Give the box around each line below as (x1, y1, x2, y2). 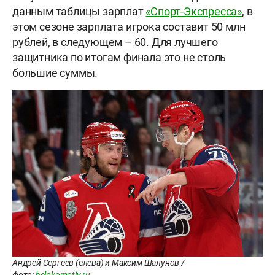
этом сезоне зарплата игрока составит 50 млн (12, 20, 246, 33)
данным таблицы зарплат (12, 4, 146, 18)
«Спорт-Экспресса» (145, 4, 242, 18)
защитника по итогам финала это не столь (12, 50, 227, 64)
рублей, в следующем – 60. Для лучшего (12, 35, 218, 48)
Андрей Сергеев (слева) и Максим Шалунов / (12, 257, 185, 268)
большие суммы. (12, 66, 100, 79)
